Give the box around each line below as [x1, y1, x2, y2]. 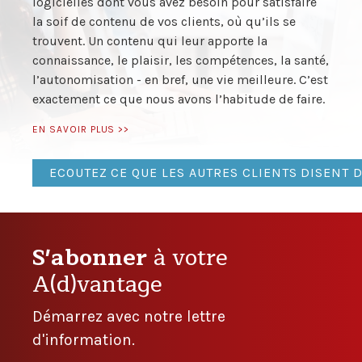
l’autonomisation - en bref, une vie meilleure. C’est [32, 72, 328, 88]
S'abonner [32, 238, 154, 276]
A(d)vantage [32, 265, 162, 303]
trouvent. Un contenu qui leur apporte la [32, 33, 267, 49]
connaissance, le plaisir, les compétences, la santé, [32, 53, 329, 69]
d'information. [32, 330, 135, 349]
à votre [154, 238, 228, 276]
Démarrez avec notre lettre [32, 306, 225, 326]
